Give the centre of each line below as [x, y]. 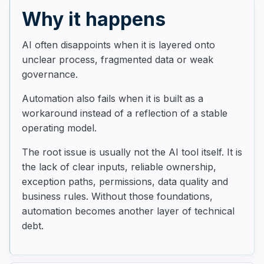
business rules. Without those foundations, [117, 196]
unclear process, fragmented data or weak [118, 60]
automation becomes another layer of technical [128, 211]
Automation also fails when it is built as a [113, 98]
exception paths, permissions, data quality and [125, 181]
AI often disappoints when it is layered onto [118, 45]
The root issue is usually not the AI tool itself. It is [132, 152]
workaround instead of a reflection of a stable [125, 113]
